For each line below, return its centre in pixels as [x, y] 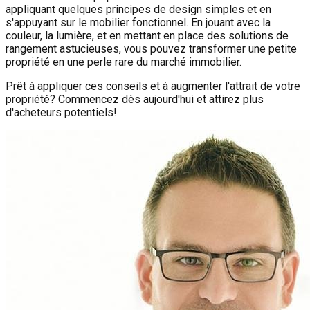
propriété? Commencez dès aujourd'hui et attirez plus [135, 100]
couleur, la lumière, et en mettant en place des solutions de [147, 36]
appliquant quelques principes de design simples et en [138, 10]
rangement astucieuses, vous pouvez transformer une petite [151, 49]
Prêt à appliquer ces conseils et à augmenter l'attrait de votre [153, 86]
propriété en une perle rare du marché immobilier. [124, 62]
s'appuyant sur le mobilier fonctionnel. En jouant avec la [138, 23]
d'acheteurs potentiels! [61, 113]
